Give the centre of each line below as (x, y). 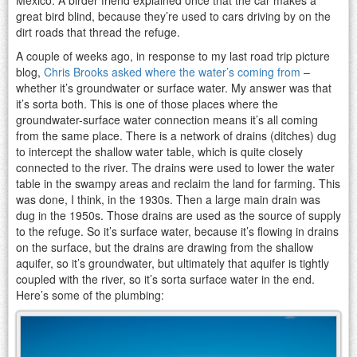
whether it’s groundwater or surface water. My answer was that (174, 87)
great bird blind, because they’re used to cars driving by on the (173, 16)
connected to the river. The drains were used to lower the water (175, 167)
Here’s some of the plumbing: (90, 294)
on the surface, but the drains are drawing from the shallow (165, 247)
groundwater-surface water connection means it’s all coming (167, 119)
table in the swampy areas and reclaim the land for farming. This (178, 183)
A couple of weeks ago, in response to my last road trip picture (173, 55)
